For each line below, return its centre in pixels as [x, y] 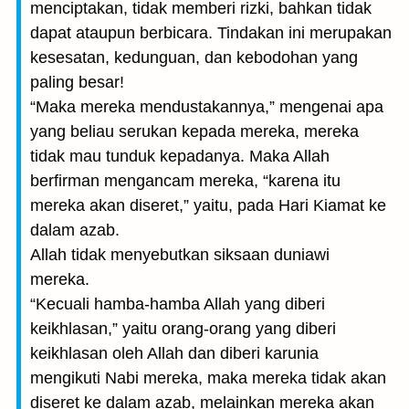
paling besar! [77, 82]
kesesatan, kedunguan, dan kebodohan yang [194, 58]
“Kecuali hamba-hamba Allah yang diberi [178, 304]
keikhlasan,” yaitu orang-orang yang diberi [183, 329]
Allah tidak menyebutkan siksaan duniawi [180, 255]
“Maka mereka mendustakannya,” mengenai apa [207, 107]
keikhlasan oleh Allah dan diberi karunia [174, 353]
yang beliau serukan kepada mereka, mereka [194, 131]
